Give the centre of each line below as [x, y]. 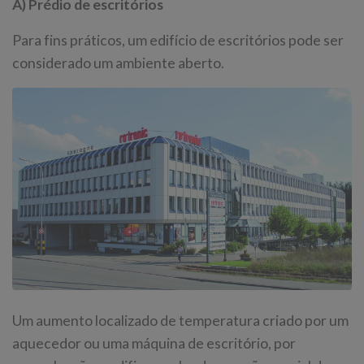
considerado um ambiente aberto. [118, 63]
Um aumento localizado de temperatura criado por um [180, 321]
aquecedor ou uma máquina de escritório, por [154, 344]
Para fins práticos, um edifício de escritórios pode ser [178, 40]
